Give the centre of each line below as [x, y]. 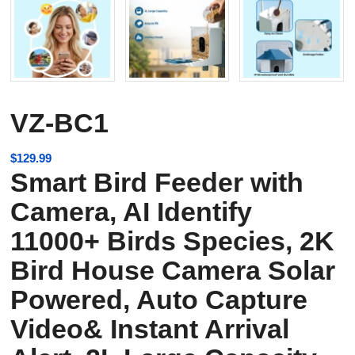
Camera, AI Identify [132, 211]
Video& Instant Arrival [150, 328]
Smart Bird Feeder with [157, 182]
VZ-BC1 [60, 122]
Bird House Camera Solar [173, 270]
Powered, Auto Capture [159, 299]
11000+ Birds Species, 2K [173, 240]
